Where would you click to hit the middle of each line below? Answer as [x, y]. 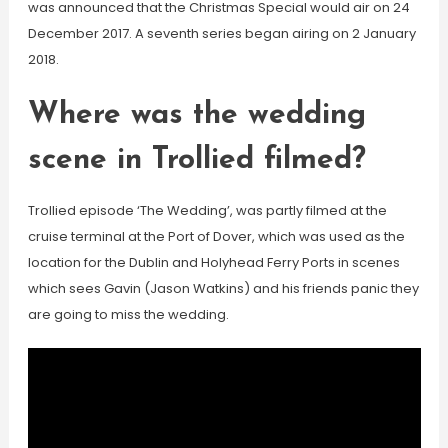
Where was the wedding [196, 115]
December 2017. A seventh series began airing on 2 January [221, 33]
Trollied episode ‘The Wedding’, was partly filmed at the [207, 210]
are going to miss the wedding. [128, 314]
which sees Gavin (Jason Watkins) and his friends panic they [223, 288]
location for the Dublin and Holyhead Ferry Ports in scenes [213, 262]
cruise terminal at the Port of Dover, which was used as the [216, 236]
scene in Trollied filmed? [196, 160]
